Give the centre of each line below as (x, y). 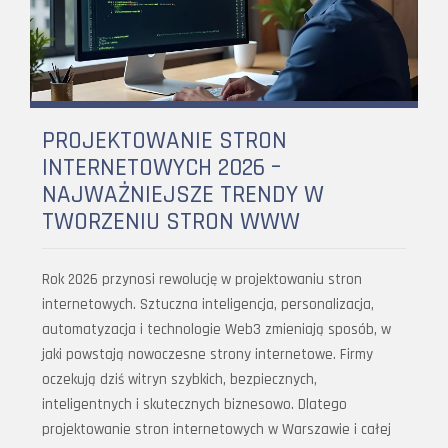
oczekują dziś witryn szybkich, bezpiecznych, (179, 379)
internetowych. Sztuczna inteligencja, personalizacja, (208, 304)
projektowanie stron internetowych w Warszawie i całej (216, 429)
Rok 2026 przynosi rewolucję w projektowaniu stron (202, 279)
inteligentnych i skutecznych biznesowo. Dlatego (194, 404)
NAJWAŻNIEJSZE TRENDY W (183, 194)
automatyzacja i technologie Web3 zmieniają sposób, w (216, 329)
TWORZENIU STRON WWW (171, 221)
